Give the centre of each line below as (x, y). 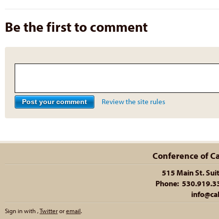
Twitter (49, 211)
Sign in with (21, 211)
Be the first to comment (76, 27)
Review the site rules (133, 102)
